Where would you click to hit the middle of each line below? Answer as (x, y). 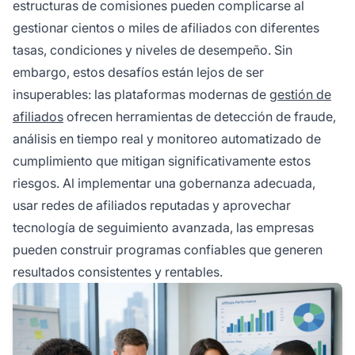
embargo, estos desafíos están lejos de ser (138, 72)
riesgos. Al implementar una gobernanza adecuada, (164, 183)
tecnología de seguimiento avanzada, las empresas (163, 227)
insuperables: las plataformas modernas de (141, 94)
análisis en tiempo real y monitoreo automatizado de (167, 138)
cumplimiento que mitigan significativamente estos (162, 160)
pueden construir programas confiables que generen (168, 249)
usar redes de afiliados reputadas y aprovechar (152, 205)
